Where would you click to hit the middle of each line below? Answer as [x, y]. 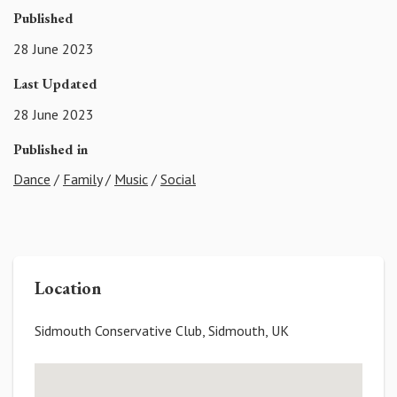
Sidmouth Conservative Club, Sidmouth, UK [162, 331]
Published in [51, 149]
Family [82, 179]
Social [178, 179]
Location [68, 288]
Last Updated [55, 83]
